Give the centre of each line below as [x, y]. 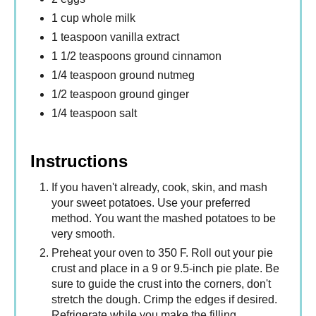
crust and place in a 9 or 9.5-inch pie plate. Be [165, 269]
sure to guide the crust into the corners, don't [161, 284]
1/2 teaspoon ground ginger [120, 95]
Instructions [79, 162]
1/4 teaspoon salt [94, 114]
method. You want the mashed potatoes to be [164, 219]
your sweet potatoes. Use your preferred [151, 203]
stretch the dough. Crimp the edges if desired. [164, 300]
